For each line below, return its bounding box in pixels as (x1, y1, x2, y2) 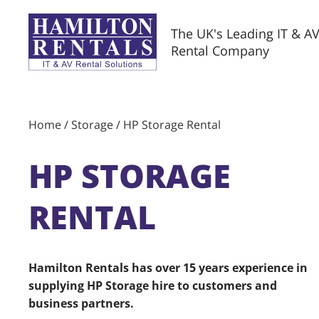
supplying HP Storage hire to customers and (28, 278, 277, 293)
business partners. (28, 296, 134, 311)
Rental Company (171, 41, 269, 59)
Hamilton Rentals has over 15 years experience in (28, 260, 308, 276)
